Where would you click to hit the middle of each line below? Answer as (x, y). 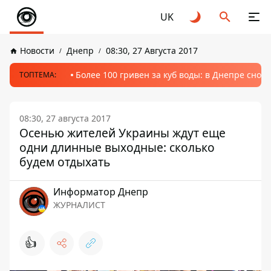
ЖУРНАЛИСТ (79, 205)
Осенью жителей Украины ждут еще (122, 133)
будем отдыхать (65, 162)
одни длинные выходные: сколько (117, 147)
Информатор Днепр (101, 192)
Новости (37, 51)
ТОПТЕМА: (38, 75)
